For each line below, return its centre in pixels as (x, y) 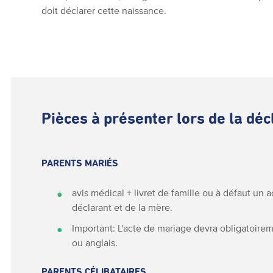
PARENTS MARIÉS (80, 163)
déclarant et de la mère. (122, 207)
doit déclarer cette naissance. (104, 10)
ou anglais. (95, 243)
